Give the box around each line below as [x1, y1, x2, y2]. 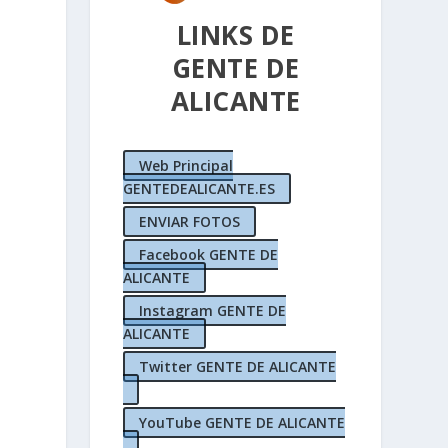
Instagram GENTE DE [138, 301, 286, 321]
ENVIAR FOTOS [138, 212, 240, 232]
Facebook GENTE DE [138, 245, 278, 265]
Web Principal [138, 156, 233, 176]
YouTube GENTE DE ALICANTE [138, 413, 345, 433]
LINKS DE [176, 17, 295, 53]
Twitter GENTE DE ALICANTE [138, 357, 336, 377]
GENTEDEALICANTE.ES [122, 179, 275, 199]
